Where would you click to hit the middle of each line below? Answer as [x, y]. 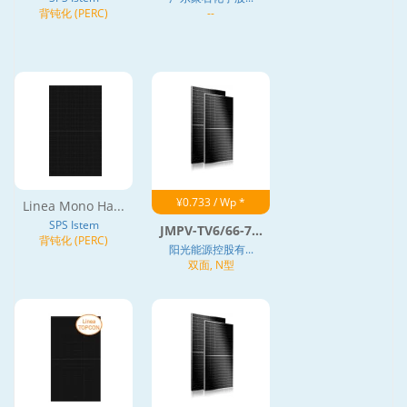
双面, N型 [211, 264]
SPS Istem [74, 224]
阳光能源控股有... [211, 249]
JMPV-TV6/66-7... [211, 230]
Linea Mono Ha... [74, 205]
